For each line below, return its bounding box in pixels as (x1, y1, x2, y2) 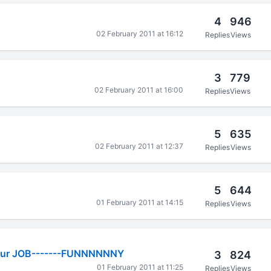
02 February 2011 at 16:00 (94, 85, 184, 94)
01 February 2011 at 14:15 (96, 198, 184, 207)
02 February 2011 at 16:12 (96, 29, 184, 38)
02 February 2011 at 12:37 (95, 142, 184, 151)
